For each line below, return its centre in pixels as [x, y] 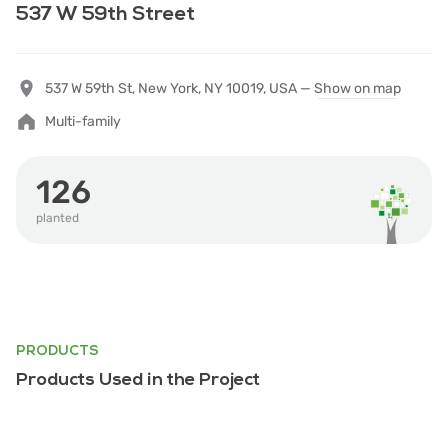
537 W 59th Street [105, 14]
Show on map [357, 88]
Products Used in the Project [138, 379]
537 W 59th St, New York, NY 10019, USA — [179, 88]
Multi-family [83, 121]
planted [57, 218]
